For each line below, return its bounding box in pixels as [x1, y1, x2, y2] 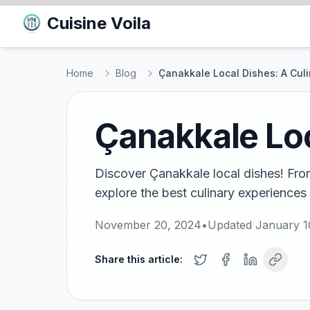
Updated [208, 218, 255, 232]
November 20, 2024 [95, 218, 201, 232]
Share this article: [95, 253, 183, 265]
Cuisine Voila [47, 13, 151, 33]
